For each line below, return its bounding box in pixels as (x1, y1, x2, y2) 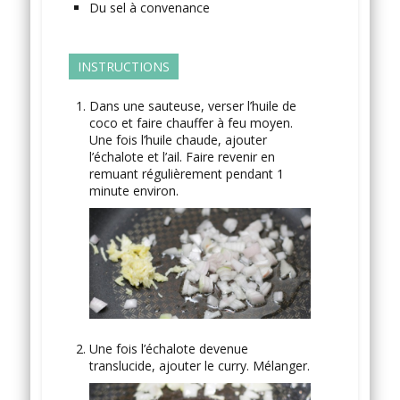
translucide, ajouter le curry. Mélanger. (88, 356, 310, 374)
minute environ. (88, 181, 179, 199)
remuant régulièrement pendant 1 (88, 164, 284, 182)
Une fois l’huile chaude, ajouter (88, 130, 267, 148)
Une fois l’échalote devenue (88, 339, 248, 357)
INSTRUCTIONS (77, 57, 170, 75)
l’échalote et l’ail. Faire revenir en (88, 147, 275, 165)
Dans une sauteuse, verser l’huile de (88, 96, 296, 114)
